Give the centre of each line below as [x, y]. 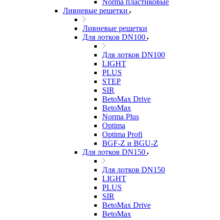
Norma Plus [121, 117]
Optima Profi [122, 134]
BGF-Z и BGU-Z [130, 143]
